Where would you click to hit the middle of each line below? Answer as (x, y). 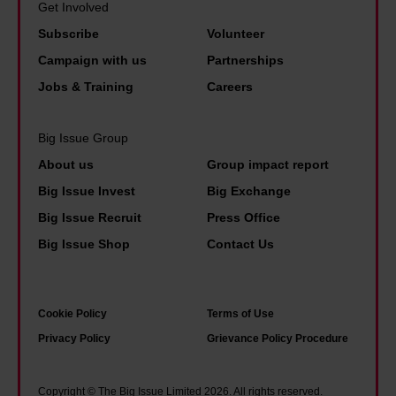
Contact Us (240, 244)
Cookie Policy (72, 313)
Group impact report (268, 164)
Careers (230, 86)
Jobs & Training (86, 86)
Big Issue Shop (84, 244)
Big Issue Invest (87, 190)
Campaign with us (92, 60)
